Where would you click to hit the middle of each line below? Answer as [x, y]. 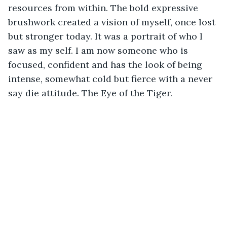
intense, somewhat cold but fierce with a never [111, 79]
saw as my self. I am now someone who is [99, 50]
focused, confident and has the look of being [106, 64]
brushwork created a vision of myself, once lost [113, 22]
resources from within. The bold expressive [104, 8]
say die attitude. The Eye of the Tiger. [90, 93]
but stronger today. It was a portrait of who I [107, 36]
